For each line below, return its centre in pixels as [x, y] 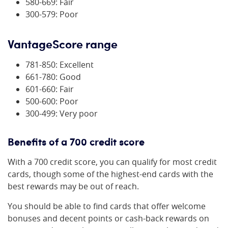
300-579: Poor [52, 14]
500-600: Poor [52, 101]
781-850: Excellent [60, 65]
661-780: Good [53, 77]
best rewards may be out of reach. [73, 186]
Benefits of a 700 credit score [76, 141]
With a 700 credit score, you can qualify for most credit [112, 162]
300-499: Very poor [62, 113]
